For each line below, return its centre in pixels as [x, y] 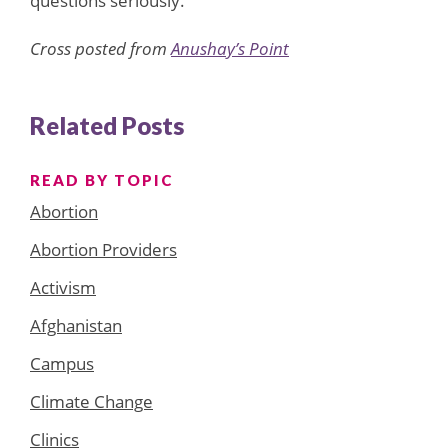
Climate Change [91, 401]
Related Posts [107, 125]
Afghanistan [76, 325]
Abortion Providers [103, 249]
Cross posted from [100, 48]
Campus [62, 363]
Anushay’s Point [230, 48]
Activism [63, 287]
